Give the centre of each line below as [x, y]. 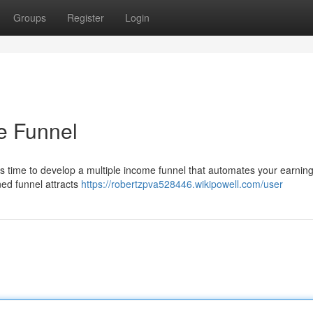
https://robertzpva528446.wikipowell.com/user [182, 184]
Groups [30, 17]
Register [86, 17]
